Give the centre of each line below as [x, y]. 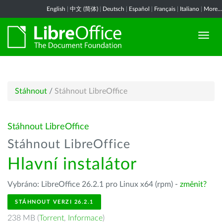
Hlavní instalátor [72, 165]
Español [139, 9]
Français [165, 9]
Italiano [190, 9]
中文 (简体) [84, 9]
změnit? [193, 184]
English [56, 9]
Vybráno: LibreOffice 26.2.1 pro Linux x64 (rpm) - [94, 184]
